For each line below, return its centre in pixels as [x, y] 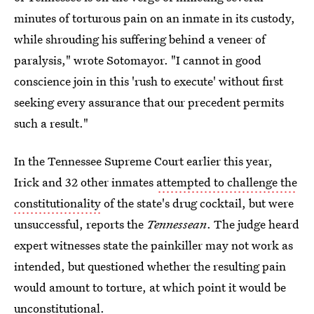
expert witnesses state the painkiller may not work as [153, 245]
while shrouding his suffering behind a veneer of [140, 39]
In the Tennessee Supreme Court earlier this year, [143, 161]
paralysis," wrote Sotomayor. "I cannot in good [138, 60]
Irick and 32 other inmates [85, 182]
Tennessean [177, 224]
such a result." [51, 123]
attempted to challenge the [227, 182]
